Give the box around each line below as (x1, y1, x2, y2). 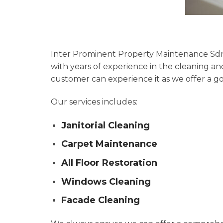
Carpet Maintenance (61, 138, 157, 150)
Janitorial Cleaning (61, 119, 150, 131)
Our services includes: (51, 97, 137, 107)
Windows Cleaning (61, 176, 151, 187)
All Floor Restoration (61, 157, 157, 168)
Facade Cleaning (61, 195, 140, 206)
